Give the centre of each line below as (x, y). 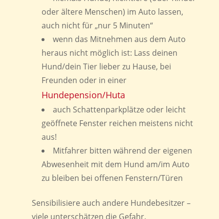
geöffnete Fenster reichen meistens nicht (117, 123)
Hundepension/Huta (83, 95)
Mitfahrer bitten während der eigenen (122, 150)
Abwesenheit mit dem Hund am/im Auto (115, 164)
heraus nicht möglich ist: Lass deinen (109, 53)
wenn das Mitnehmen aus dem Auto (119, 39)
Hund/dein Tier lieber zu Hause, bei (106, 66)
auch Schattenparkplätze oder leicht (119, 109)
